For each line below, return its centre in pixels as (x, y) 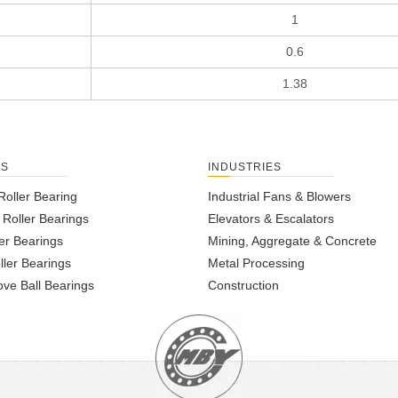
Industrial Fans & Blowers (279, 197)
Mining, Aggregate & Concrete (292, 241)
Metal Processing (256, 263)
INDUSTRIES (245, 167)
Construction (243, 286)
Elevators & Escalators (271, 219)
